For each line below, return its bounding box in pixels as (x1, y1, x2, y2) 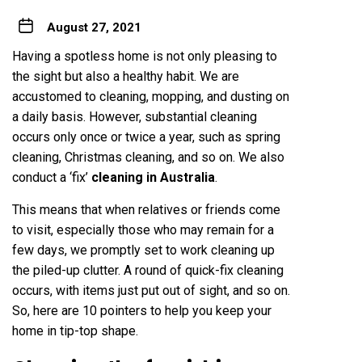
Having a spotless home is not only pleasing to (12, 48, 277, 64)
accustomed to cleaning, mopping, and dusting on (12, 88, 289, 104)
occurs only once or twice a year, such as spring (12, 128, 280, 145)
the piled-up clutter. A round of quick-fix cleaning (12, 262, 284, 278)
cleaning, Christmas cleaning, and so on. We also (12, 149, 284, 165)
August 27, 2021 (46, 19, 141, 35)
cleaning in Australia (91, 169, 215, 185)
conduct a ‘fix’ (12, 169, 91, 185)
